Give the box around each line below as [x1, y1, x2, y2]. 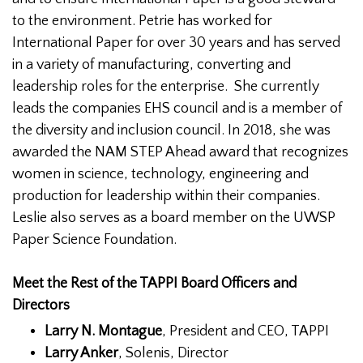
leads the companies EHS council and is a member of [12, 100, 342, 117]
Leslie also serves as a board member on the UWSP [12, 210, 335, 227]
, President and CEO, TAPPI [162, 322, 329, 340]
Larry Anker [45, 344, 118, 361]
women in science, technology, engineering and [12, 166, 309, 183]
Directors [12, 297, 70, 314]
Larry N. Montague [45, 322, 162, 340]
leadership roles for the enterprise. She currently [12, 79, 319, 96]
